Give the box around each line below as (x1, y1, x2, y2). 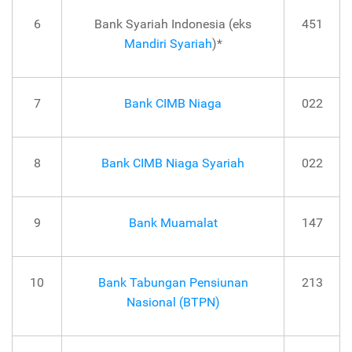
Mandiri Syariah (123, 36, 212, 52)
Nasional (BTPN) (126, 295, 220, 310)
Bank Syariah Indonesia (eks (94, 16, 251, 32)
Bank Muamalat (128, 215, 218, 231)
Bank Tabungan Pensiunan (97, 275, 248, 291)
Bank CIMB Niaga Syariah (101, 156, 244, 171)
